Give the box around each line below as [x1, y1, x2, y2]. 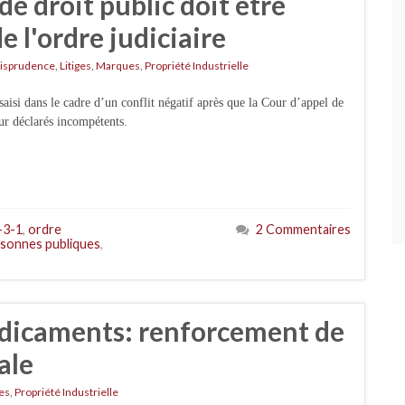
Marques [96, 59, 140, 72]
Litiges [60, 59, 91, 72]
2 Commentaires [256, 221, 351, 237]
